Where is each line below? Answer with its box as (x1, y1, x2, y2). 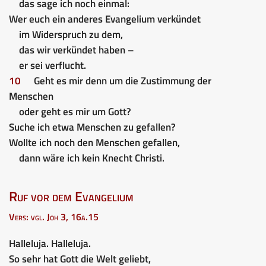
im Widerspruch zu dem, (18, 26, 123, 42)
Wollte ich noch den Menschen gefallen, (9, 134, 180, 150)
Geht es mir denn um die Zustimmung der (34, 72, 211, 88)
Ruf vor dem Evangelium (9, 185, 134, 207)
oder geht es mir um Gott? (18, 103, 131, 119)
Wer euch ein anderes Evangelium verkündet (9, 11, 201, 27)
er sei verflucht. (18, 57, 86, 73)
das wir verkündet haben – (18, 42, 134, 58)
